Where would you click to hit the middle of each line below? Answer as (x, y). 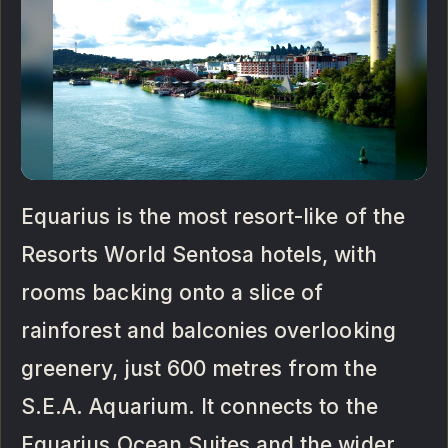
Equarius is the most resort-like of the (213, 217)
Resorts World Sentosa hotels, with (199, 255)
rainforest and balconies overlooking (208, 331)
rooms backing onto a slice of (172, 293)
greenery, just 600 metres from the (199, 369)
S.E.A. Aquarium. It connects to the (199, 407)
